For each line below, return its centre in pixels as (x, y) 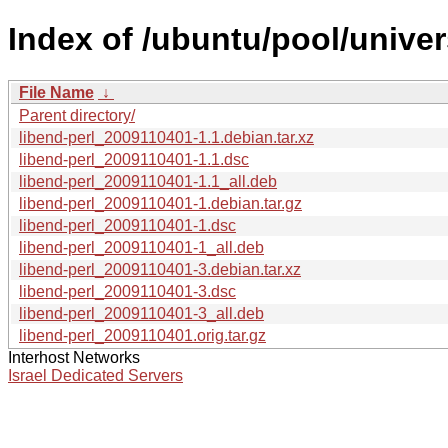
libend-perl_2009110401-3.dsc (127, 291)
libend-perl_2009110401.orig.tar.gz (142, 335)
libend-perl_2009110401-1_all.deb (141, 247)
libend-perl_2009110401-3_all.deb (141, 313)
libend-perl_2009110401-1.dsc (127, 225)
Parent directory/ (77, 115)
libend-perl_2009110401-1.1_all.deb (148, 181)
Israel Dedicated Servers (95, 375)
